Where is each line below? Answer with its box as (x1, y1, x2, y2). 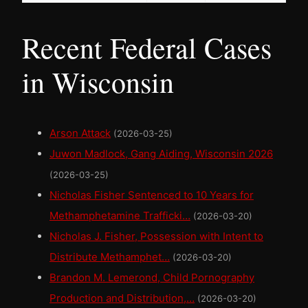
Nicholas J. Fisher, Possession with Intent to (49, 230, 263, 243)
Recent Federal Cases (22, 28, 272, 67)
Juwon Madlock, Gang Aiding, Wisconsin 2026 (49, 147, 273, 161)
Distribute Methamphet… (49, 250, 170, 264)
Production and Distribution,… (49, 291, 195, 305)
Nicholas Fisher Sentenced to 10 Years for (49, 188, 254, 202)
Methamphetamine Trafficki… (49, 209, 190, 223)
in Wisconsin (22, 63, 174, 102)
